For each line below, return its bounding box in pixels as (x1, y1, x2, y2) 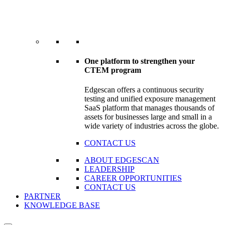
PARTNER (24, 192, 61, 201)
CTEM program (84, 66, 141, 75)
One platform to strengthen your (84, 57, 195, 66)
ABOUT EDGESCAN (84, 156, 159, 165)
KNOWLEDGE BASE (24, 201, 100, 210)
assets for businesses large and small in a (84, 113, 212, 122)
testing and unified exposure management (84, 94, 215, 103)
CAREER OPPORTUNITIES (84, 174, 182, 183)
